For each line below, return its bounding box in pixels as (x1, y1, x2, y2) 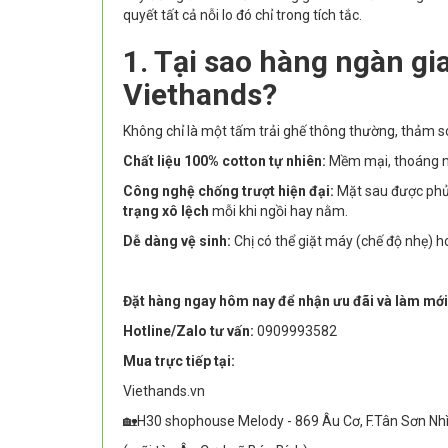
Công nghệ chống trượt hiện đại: (123, 183, 334, 200)
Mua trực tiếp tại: (123, 353, 235, 370)
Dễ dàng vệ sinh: (123, 233, 231, 250)
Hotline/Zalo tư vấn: (123, 323, 254, 340)
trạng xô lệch (123, 203, 209, 220)
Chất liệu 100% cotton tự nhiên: (123, 153, 326, 170)
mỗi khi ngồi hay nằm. (209, 203, 348, 220)
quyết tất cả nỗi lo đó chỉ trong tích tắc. (123, 7, 362, 24)
